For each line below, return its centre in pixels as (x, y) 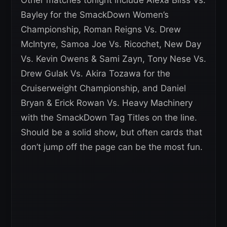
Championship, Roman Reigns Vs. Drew (101, 30)
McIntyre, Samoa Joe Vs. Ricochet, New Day (111, 44)
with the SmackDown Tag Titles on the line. (109, 118)
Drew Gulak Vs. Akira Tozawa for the (96, 74)
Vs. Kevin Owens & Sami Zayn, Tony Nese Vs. (113, 59)
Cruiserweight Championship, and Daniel (103, 88)
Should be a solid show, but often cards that (111, 133)
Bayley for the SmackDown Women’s (95, 15)
